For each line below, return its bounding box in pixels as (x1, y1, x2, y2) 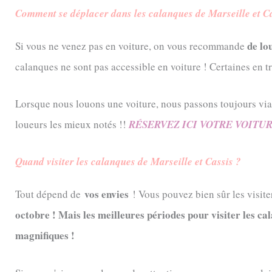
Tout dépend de (15, 187, 84, 202)
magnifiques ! (15, 228, 75, 243)
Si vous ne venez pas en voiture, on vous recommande (15, 38, 247, 53)
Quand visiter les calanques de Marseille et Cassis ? (15, 154, 241, 169)
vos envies (84, 186, 129, 202)
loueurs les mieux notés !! (15, 117, 129, 132)
